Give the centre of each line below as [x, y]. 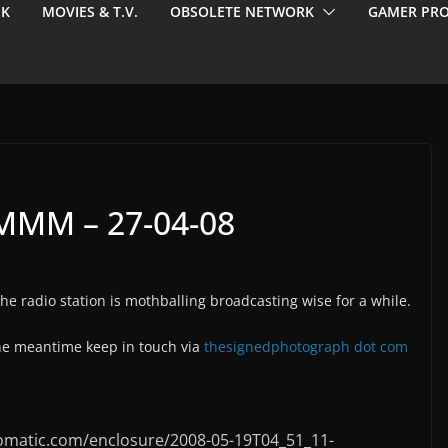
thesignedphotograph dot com [306, 347]
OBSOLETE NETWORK [242, 12]
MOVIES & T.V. [90, 12]
